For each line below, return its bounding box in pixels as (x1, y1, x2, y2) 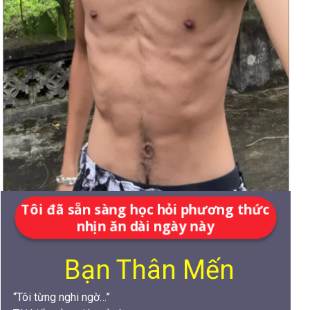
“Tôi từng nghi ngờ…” (12, 290, 110, 304)
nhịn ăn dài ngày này (75, 217, 216, 235)
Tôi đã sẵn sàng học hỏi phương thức (19, 199, 272, 218)
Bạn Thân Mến (64, 254, 235, 285)
